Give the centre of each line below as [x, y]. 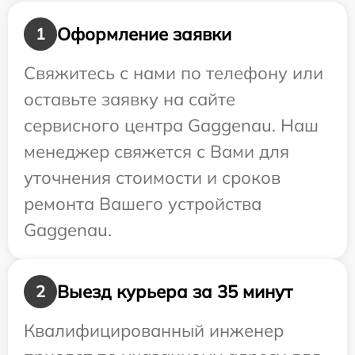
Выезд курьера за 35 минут [175, 291]
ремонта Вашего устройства [143, 204]
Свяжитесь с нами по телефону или [174, 73]
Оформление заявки [144, 34]
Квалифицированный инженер [154, 331]
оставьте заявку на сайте [130, 99]
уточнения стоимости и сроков [152, 178]
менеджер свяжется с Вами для [157, 152]
